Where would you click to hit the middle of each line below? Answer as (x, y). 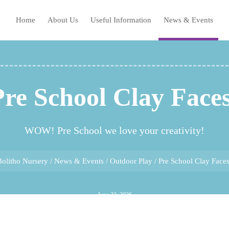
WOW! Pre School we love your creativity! (114, 130)
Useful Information (121, 20)
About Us (63, 20)
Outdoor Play (131, 161)
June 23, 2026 (114, 195)
